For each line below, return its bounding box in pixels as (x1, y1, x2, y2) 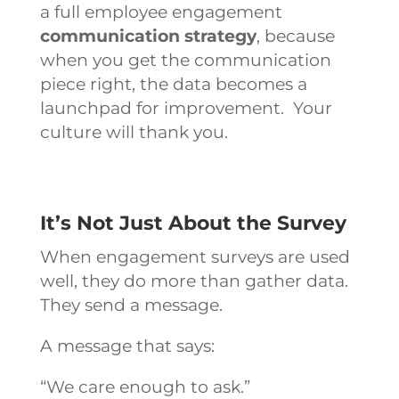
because (259, 25, 335, 46)
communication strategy (39, 25, 256, 46)
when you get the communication (39, 49, 331, 70)
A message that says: (39, 335, 215, 356)
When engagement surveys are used (39, 246, 350, 267)
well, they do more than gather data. (39, 270, 348, 291)
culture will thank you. (39, 121, 228, 142)
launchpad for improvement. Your (39, 97, 332, 118)
